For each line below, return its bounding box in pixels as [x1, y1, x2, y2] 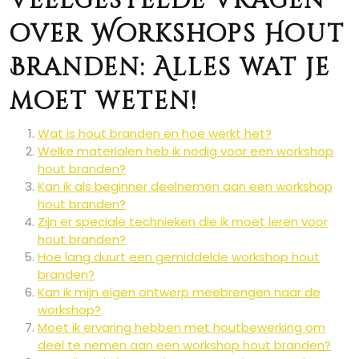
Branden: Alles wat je [10, 52, 330, 85]
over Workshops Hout [10, 18, 345, 51]
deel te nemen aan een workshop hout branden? [38, 337, 331, 354]
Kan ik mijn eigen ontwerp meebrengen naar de [38, 284, 321, 301]
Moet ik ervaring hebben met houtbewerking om [38, 319, 325, 337]
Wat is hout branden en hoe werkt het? [38, 125, 272, 143]
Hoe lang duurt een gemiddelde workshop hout [38, 248, 320, 266]
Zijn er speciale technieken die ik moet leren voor [38, 213, 328, 231]
